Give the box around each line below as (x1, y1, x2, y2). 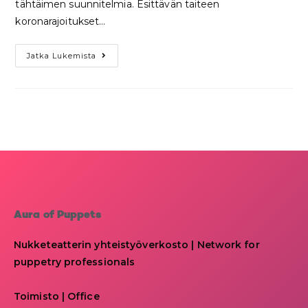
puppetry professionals (14, 255, 135, 268)
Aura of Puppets (14, 210, 102, 221)
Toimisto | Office (14, 289, 100, 302)
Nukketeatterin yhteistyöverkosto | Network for (14, 238, 260, 251)
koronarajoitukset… (15, 14, 106, 27)
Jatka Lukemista (27, 50, 97, 60)
